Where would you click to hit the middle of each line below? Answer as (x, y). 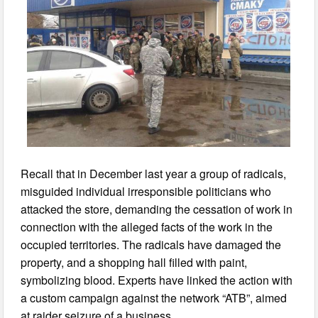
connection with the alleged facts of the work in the (147, 226)
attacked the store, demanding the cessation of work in (157, 209)
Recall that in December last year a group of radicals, (154, 173)
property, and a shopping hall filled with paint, (134, 262)
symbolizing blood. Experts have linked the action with (157, 280)
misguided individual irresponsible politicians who (146, 191)
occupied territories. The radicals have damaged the (151, 244)
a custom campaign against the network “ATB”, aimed (154, 297)
